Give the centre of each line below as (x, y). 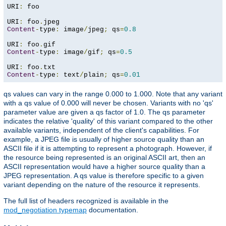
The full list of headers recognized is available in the (86, 201)
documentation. (112, 210)
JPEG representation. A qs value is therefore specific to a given (104, 175)
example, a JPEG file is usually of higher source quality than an (104, 139)
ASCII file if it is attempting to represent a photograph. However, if (108, 148)
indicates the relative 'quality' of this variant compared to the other (108, 121)
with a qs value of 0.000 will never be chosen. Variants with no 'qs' (108, 103)
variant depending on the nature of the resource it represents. (102, 184)
